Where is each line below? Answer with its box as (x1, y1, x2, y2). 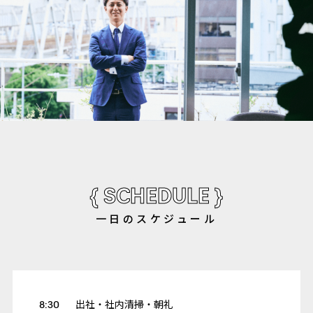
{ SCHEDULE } (90, 189, 223, 209)
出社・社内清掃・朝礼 (75, 300, 173, 312)
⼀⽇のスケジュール (95, 215, 218, 226)
